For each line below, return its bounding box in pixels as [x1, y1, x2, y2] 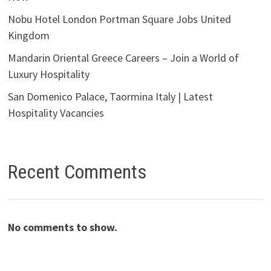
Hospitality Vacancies [7, 105, 104, 120]
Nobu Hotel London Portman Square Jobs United [7, 11, 231, 26]
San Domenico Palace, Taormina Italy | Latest [7, 89, 213, 103]
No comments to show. [7, 220, 117, 234]
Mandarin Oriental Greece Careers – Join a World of [7, 50, 239, 65]
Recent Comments [7, 160, 146, 183]
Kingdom [7, 28, 50, 42]
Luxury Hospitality [7, 67, 90, 81]
